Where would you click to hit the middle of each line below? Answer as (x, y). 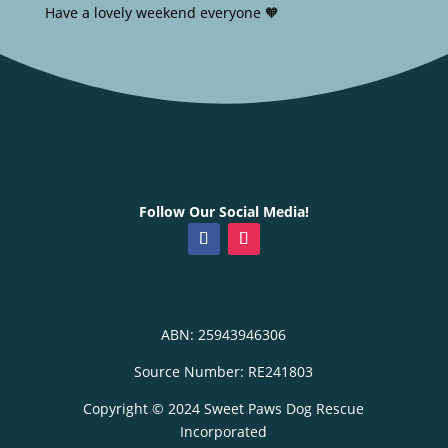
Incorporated (224, 431)
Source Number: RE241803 (224, 371)
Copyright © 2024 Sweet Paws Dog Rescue (224, 408)
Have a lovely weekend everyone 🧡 (161, 12)
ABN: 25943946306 (224, 334)
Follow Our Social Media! (223, 211)
